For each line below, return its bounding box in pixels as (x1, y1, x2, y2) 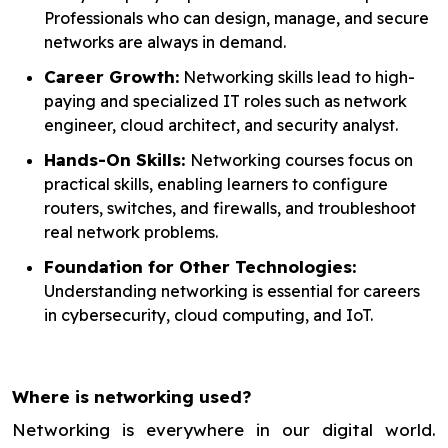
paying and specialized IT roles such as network (44, 91, 407, 111)
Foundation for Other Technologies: (44, 256, 356, 277)
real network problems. (44, 222, 218, 242)
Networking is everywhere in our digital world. (12, 419, 436, 440)
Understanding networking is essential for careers (44, 281, 420, 301)
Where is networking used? (12, 386, 251, 407)
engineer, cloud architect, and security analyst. (44, 115, 398, 135)
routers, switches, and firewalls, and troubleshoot (44, 198, 416, 218)
